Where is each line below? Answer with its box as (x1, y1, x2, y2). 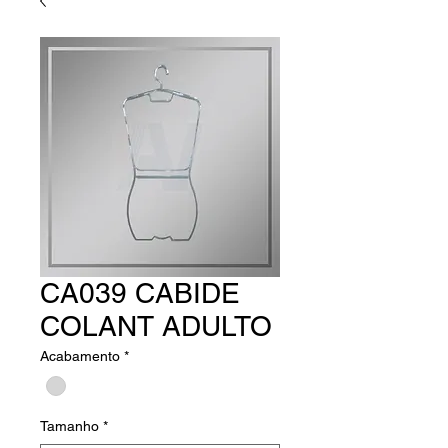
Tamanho (40, 418, 99, 435)
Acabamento (40, 348, 120, 364)
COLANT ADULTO (40, 310, 272, 342)
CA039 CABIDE (40, 277, 240, 309)
